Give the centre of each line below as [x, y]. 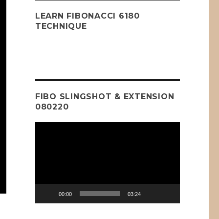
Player [44, 137]
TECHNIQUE [61, 26]
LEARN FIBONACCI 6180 [87, 16]
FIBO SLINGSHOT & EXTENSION [105, 97]
